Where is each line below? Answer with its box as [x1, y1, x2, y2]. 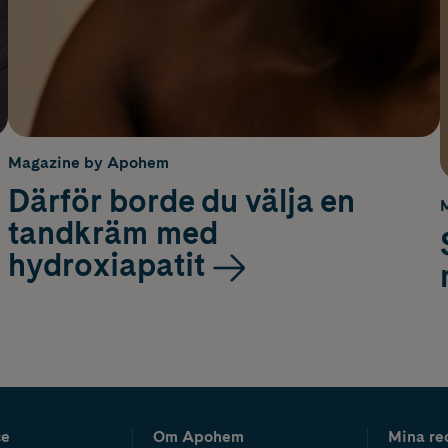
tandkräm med [8, 212, 218, 252]
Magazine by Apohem [8, 152, 169, 172]
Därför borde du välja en [8, 180, 355, 220]
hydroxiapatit [8, 244, 205, 284]
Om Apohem [153, 426, 244, 446]
